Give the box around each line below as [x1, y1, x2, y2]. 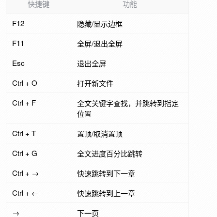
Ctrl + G [12, 147, 38, 158]
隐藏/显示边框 [77, 18, 123, 29]
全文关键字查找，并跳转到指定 [77, 97, 179, 108]
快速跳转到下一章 [77, 168, 136, 178]
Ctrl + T [12, 127, 36, 138]
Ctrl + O [12, 77, 38, 88]
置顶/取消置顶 [77, 128, 123, 139]
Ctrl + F [12, 97, 36, 108]
